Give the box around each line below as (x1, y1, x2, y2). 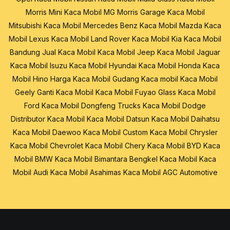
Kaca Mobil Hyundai (69, 61, 137, 70)
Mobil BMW (14, 155, 53, 164)
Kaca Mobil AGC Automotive (123, 168, 218, 177)
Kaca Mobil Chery (85, 141, 145, 150)
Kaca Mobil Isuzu (10, 61, 67, 70)
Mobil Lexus (9, 34, 49, 44)
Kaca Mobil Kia (132, 34, 182, 44)
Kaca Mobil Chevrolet (10, 141, 83, 150)
